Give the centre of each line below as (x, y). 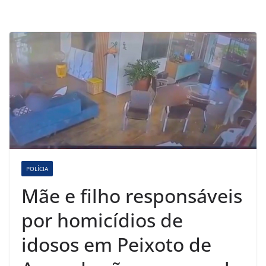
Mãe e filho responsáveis (132, 195)
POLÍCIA (37, 168)
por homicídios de (102, 220)
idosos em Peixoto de (116, 244)
